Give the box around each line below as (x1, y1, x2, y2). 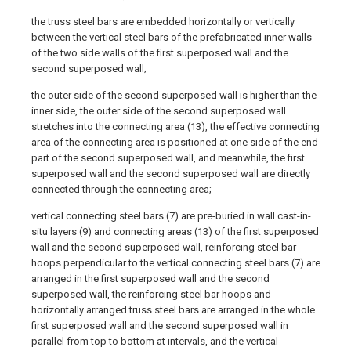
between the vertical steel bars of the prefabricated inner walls (31, 31, 312, 43)
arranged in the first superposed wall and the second (31, 273, 270, 284)
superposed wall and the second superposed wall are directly (31, 168, 310, 179)
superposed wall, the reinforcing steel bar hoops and (31, 288, 271, 300)
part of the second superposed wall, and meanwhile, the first (31, 152, 305, 164)
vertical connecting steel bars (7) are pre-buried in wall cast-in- (31, 210, 311, 222)
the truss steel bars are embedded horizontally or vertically (31, 16, 295, 27)
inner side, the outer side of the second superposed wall (31, 105, 286, 117)
